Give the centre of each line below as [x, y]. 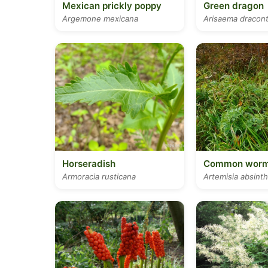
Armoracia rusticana [99, 176]
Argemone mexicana [100, 19]
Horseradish [89, 164]
